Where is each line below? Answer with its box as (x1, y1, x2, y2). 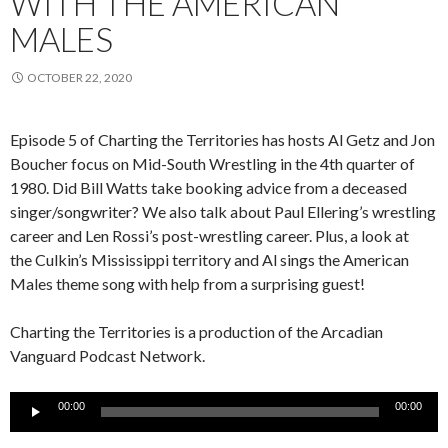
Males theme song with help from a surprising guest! (10, 273, 365, 293)
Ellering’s (307, 201, 369, 221)
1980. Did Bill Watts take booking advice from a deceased (10, 177, 407, 197)
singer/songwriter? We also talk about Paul (10, 201, 307, 221)
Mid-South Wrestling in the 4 (132, 153, 329, 173)
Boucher (10, 153, 68, 173)
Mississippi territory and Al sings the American (88, 249, 409, 269)
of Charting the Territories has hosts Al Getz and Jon (77, 129, 435, 149)
